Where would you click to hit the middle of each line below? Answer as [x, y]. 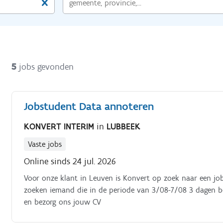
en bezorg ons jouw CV [63, 202]
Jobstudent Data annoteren [89, 106]
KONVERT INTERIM [60, 126]
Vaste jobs [45, 144]
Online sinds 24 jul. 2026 [70, 161]
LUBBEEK [124, 126]
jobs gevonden [47, 66]
